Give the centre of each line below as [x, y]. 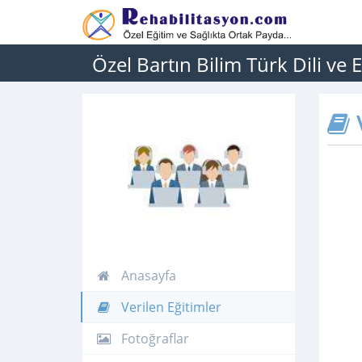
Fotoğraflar [154, 339]
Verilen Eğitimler [170, 307]
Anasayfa [147, 276]
